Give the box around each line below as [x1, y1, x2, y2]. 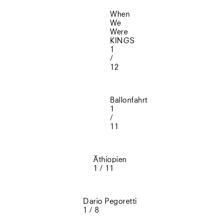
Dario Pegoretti [83, 198, 137, 206]
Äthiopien [93, 156, 127, 164]
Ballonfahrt [110, 97, 148, 105]
